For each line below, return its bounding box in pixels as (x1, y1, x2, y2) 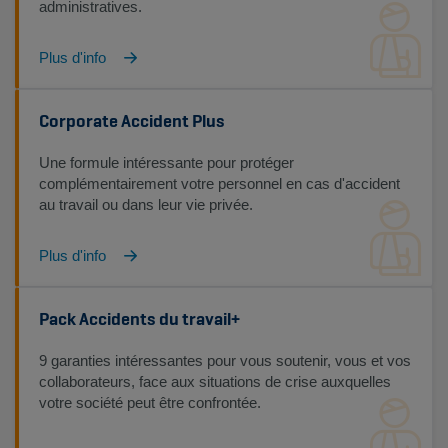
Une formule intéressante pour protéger (39, 154, 294, 171)
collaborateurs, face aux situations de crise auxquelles (39, 373, 391, 390)
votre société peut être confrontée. (39, 394, 261, 411)
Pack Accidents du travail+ (39, 307, 240, 330)
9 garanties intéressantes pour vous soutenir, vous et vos (39, 352, 411, 369)
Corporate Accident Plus (39, 109, 225, 132)
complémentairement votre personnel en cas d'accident (39, 175, 400, 192)
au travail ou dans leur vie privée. (39, 196, 253, 213)
